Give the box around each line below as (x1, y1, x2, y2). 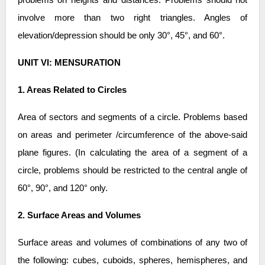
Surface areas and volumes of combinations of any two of (17, 237, 248, 247)
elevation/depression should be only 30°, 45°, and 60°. (17, 30, 225, 40)
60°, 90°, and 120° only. (17, 183, 108, 193)
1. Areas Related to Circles (17, 85, 127, 95)
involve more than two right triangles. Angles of (17, 12, 248, 22)
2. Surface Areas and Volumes (17, 210, 141, 220)
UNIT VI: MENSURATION (17, 57, 121, 67)
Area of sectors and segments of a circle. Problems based (17, 112, 248, 122)
